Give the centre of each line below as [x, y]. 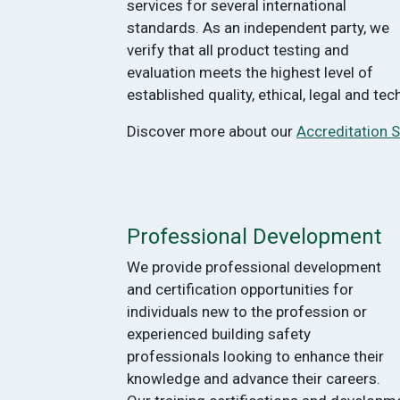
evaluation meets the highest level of [250, 72]
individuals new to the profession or [247, 311]
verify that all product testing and [238, 50]
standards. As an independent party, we [258, 27]
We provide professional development [254, 267]
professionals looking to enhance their [255, 356]
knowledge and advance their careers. [254, 378]
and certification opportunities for [240, 289]
